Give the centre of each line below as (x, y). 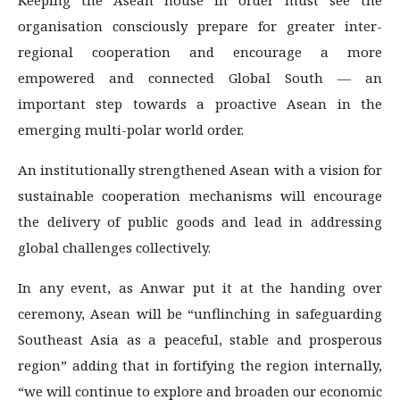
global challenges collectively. (114, 247)
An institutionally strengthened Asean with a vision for (200, 169)
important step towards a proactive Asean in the (200, 103)
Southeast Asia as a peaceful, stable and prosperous (200, 339)
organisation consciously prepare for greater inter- (200, 25)
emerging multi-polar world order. (131, 129)
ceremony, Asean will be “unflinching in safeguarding (200, 313)
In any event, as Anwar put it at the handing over (200, 287)
